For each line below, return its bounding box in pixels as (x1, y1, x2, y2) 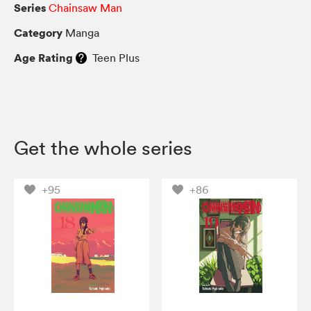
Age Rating (14, 49, 73, 65)
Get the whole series (14, 135, 192, 160)
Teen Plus (87, 50, 140, 65)
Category (14, 24, 62, 40)
